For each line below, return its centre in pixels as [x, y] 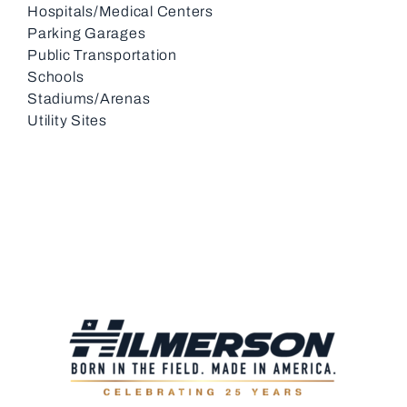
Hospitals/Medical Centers [120, 11]
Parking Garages [87, 33]
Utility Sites [67, 120]
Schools [56, 76]
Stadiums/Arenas [89, 98]
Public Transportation [102, 55]
